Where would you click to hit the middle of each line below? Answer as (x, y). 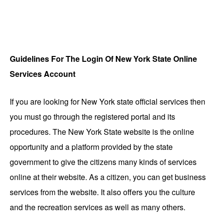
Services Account (43, 73)
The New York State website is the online (123, 131)
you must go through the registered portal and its (92, 116)
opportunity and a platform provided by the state (91, 146)
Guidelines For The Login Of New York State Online (103, 58)
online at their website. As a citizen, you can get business (108, 177)
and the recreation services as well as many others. (98, 207)
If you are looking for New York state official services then (108, 101)
